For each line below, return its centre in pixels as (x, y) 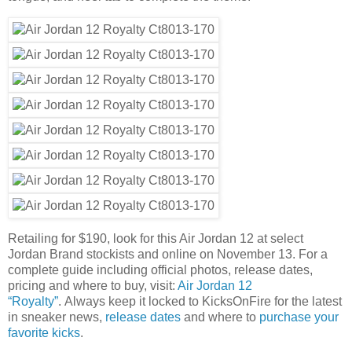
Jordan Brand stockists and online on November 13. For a (168, 254)
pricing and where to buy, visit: (93, 285)
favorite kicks (44, 332)
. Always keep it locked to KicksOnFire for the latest (200, 301)
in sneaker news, (57, 317)
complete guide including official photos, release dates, (160, 269)
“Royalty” (33, 301)
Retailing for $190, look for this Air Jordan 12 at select (156, 238)
